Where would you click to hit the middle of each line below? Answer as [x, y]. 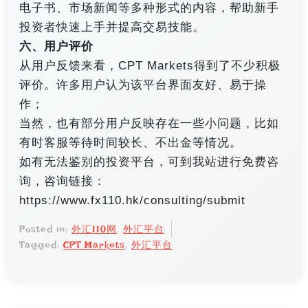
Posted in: [45, 229]
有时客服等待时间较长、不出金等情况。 [131, 143]
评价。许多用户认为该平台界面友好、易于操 [143, 85]
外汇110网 [94, 229]
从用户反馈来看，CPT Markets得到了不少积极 [150, 66]
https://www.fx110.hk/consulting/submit [132, 201]
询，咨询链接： [63, 181]
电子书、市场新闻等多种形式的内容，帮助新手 [149, 8]
